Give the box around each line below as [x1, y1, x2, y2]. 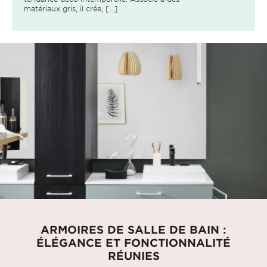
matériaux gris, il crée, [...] [24, 3, 118, 13]
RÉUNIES [107, 249, 160, 262]
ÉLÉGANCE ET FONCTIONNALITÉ [36, 235, 231, 249]
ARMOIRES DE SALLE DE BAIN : [41, 222, 226, 236]
